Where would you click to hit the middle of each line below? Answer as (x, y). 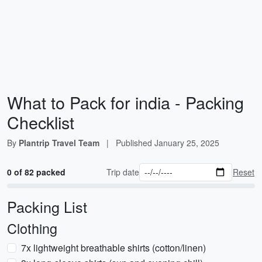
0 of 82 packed (36, 172)
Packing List (47, 206)
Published (135, 143)
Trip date (123, 172)
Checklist (41, 122)
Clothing (32, 228)
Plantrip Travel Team (59, 143)
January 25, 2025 (187, 143)
